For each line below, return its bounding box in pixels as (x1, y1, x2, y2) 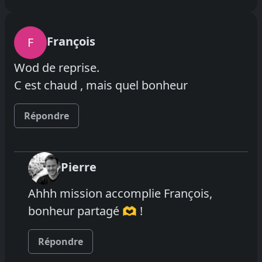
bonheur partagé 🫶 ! (28, 202, 143, 219)
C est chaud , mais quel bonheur (14, 77, 188, 93)
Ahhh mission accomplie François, (28, 185, 212, 201)
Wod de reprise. (14, 59, 99, 75)
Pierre (61, 158, 96, 175)
